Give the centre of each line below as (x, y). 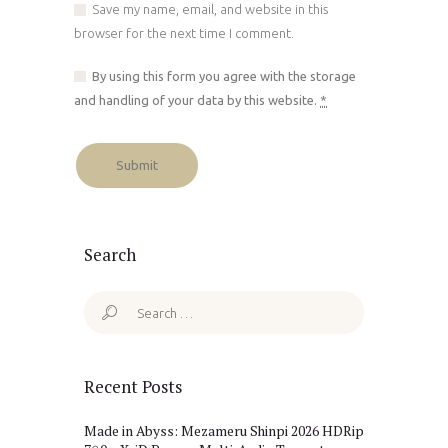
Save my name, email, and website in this (210, 9)
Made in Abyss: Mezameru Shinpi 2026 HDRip (224, 431)
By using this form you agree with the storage (224, 75)
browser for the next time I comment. (184, 33)
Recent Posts (133, 387)
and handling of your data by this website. (197, 99)
